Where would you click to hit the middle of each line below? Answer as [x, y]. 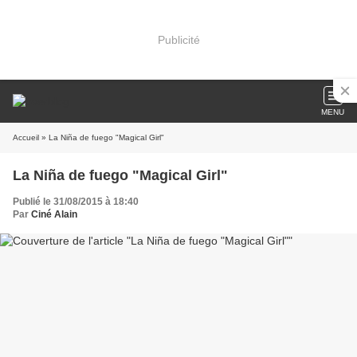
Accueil [26, 137]
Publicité [178, 39]
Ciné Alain [54, 214]
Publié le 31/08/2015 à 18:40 [76, 202]
